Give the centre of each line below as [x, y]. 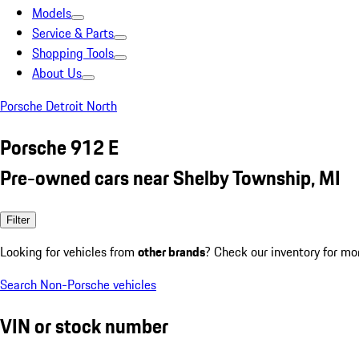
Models [52, 13]
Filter [18, 220]
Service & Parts [73, 33]
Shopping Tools [73, 53]
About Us [57, 73]
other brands [171, 251]
